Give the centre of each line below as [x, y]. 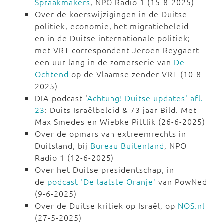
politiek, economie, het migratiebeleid [112, 26]
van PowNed [181, 181]
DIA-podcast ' [61, 98]
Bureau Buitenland [127, 146]
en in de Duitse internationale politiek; [112, 38]
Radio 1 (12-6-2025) [74, 158]
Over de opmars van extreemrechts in [111, 134]
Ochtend [52, 74]
